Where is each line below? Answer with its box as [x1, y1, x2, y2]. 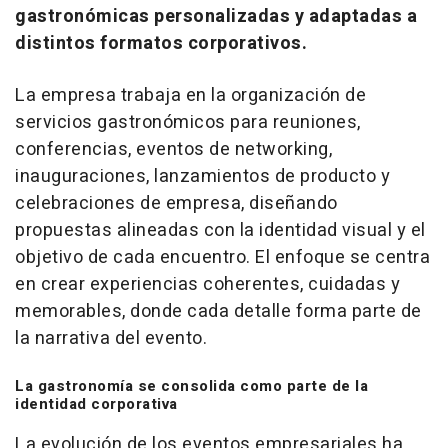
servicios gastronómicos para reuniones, [15, 108, 361, 136]
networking [234, 135, 329, 163]
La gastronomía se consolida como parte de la [15, 374, 368, 397]
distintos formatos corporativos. [15, 29, 307, 57]
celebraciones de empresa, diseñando [15, 189, 338, 217]
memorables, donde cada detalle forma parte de [15, 297, 422, 325]
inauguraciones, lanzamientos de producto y [15, 162, 390, 190]
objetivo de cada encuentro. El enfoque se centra [15, 243, 430, 271]
